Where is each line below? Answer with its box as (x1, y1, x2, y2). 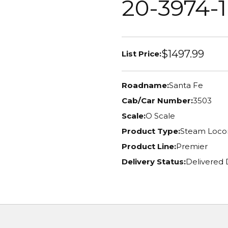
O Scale (146, 111, 175, 121)
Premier (176, 141, 208, 151)
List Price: (122, 48, 161, 59)
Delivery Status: (122, 157, 186, 166)
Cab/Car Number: (122, 96, 193, 105)
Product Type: (122, 126, 180, 136)
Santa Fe (169, 80, 203, 90)
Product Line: (122, 141, 176, 151)
